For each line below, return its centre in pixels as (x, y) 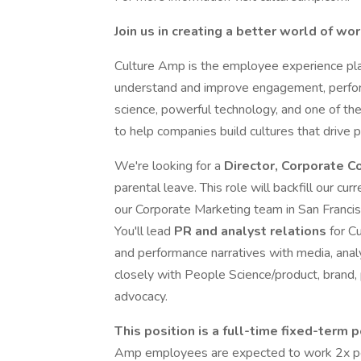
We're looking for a (169, 166)
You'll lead (144, 231)
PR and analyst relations (252, 231)
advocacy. (141, 297)
